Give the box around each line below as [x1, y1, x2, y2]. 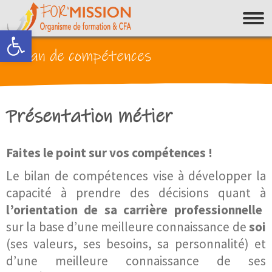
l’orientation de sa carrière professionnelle [6, 202, 262, 218]
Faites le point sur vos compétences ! [6, 144, 212, 161]
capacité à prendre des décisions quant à [6, 185, 266, 201]
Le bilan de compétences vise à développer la [6, 168, 266, 184]
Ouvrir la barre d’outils [5, 24, 189, 48]
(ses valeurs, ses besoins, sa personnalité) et [6, 236, 266, 252]
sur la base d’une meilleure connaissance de [6, 219, 249, 235]
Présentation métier [6, 104, 172, 128]
